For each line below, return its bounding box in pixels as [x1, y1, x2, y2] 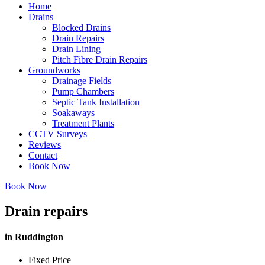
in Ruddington [5, 232, 63, 243]
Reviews [28, 140, 61, 150]
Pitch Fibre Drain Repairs [52, 54, 147, 64]
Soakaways [52, 108, 95, 118]
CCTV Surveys [28, 129, 87, 139]
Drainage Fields [52, 76, 111, 86]
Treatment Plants [52, 118, 114, 128]
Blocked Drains [52, 22, 111, 33]
